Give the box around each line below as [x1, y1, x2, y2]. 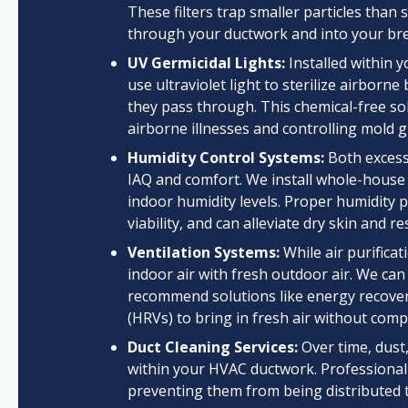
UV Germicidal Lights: [127, 53, 285, 73]
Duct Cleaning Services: [127, 337, 298, 357]
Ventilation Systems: [127, 242, 280, 262]
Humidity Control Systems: [127, 148, 324, 168]
